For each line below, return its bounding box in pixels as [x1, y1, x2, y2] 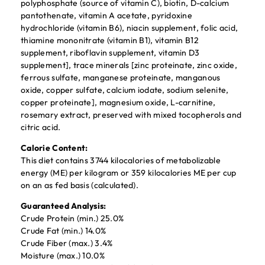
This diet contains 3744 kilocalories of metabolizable [21, 155, 221, 166]
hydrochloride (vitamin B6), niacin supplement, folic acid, [21, 22, 238, 33]
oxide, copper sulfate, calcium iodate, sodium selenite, [21, 85, 229, 95]
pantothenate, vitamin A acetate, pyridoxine [21, 10, 193, 21]
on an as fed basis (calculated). [21, 180, 138, 190]
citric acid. [21, 122, 61, 132]
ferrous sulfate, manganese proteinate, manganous [21, 72, 221, 83]
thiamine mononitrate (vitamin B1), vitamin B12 [21, 35, 199, 46]
